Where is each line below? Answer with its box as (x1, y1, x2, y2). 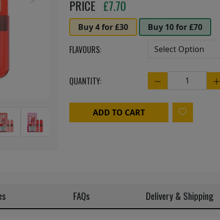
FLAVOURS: (69, 44, 101, 55)
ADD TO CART (93, 107, 145, 118)
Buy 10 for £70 (148, 22, 202, 32)
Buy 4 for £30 (78, 22, 128, 32)
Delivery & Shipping (146, 189, 214, 203)
